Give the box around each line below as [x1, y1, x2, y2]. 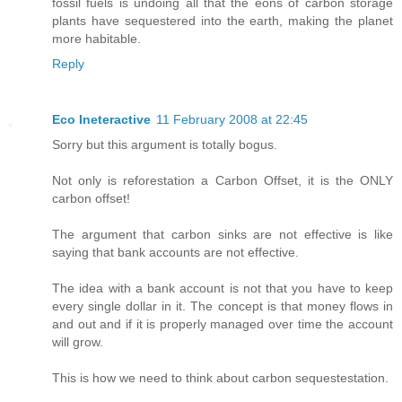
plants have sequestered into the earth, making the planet [52, 13, 393, 29]
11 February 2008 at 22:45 [156, 112, 308, 127]
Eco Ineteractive [52, 112, 151, 127]
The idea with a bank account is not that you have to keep [52, 281, 393, 296]
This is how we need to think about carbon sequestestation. [52, 371, 389, 386]
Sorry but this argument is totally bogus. [52, 137, 277, 153]
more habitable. [52, 31, 141, 47]
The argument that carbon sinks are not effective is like [52, 227, 393, 242]
